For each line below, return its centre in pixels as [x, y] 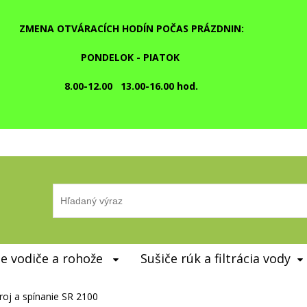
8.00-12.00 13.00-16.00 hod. [131, 86]
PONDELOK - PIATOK [131, 57]
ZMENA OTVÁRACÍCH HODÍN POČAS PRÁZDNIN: [131, 28]
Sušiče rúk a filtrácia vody [216, 258]
